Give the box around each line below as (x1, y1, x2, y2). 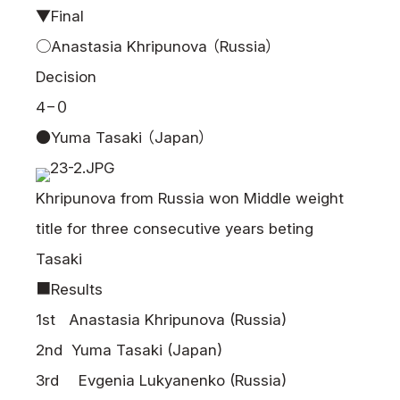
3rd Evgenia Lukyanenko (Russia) (36, 371, 287, 389)
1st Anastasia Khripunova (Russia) (36, 311, 287, 329)
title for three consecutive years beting (36, 220, 313, 237)
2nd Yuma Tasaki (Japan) (36, 341, 222, 359)
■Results (36, 280, 103, 298)
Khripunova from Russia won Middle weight (36, 189, 344, 207)
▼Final (36, 7, 84, 25)
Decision (36, 68, 96, 86)
